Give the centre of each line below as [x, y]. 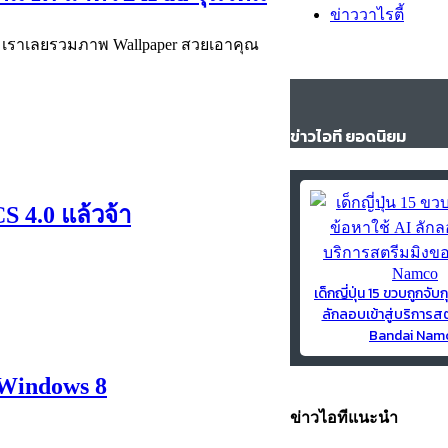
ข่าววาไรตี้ [367, 14]
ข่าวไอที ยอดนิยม [348, 136]
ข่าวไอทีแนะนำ [344, 417]
